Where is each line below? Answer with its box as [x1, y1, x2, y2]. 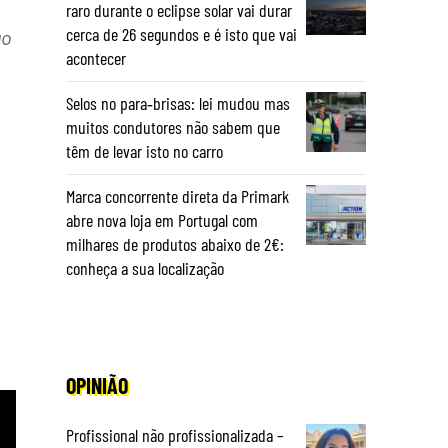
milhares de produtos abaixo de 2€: [66, 233, 284, 255]
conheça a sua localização [66, 257, 224, 279]
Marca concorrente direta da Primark [66, 185, 289, 207]
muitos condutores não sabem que [66, 116, 280, 138]
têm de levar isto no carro [66, 140, 223, 162]
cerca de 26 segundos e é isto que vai [66, 23, 297, 45]
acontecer [66, 47, 126, 69]
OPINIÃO [66, 372, 128, 398]
